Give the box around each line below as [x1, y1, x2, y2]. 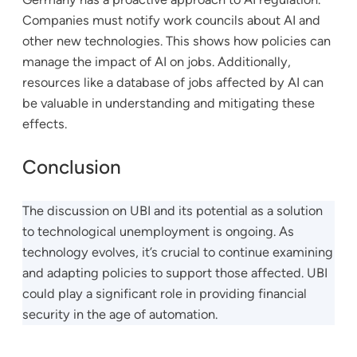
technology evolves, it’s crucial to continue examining [22, 244, 333, 260]
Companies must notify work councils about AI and [22, 13, 320, 29]
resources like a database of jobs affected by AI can [22, 75, 324, 91]
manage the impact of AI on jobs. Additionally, [22, 54, 291, 70]
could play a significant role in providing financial [22, 285, 307, 301]
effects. [22, 116, 67, 132]
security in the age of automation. [22, 306, 218, 322]
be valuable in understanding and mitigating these [22, 96, 315, 112]
